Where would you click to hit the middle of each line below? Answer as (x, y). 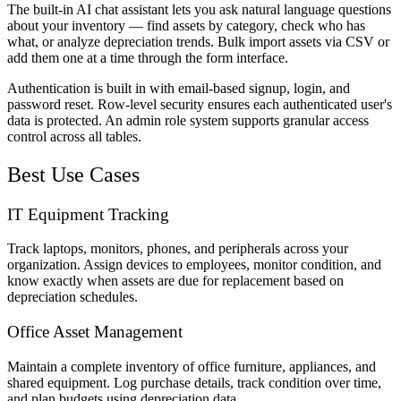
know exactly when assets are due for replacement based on (175, 281)
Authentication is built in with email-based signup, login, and (179, 88)
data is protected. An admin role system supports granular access (188, 120)
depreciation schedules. (73, 297)
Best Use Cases (73, 174)
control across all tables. (74, 136)
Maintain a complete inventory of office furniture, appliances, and (192, 366)
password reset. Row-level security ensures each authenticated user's (200, 104)
